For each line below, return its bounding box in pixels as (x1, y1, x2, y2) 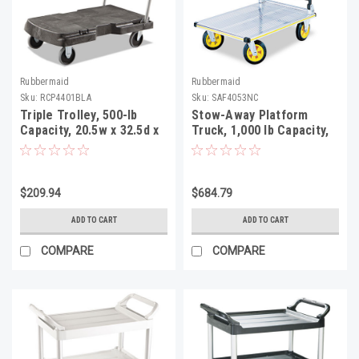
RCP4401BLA (40, 91, 91, 103)
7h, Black (20, 137, 71, 153)
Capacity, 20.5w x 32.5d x (20, 122, 159, 138)
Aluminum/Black (192, 152, 281, 168)
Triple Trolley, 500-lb (20, 107, 138, 123)
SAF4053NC (212, 91, 259, 103)
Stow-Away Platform (192, 107, 309, 123)
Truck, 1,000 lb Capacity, (192, 122, 329, 138)
